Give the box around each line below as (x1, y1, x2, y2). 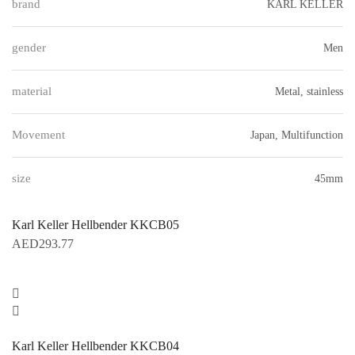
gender (12, 40, 46, 54)
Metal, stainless (275, 85, 343, 97)
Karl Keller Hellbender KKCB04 (12, 339, 179, 353)
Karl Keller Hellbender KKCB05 (12, 217, 179, 231)
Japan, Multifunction (250, 128, 343, 141)
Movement (12, 128, 65, 141)
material (12, 84, 52, 97)
